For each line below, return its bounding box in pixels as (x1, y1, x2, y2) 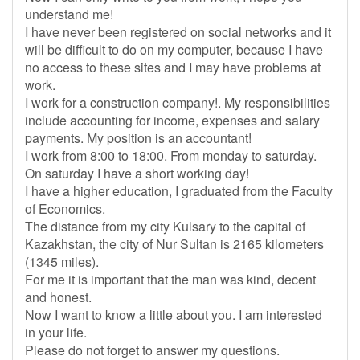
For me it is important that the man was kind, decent (25, 270, 316, 288)
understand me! (25, 5, 113, 23)
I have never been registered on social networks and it (25, 22, 331, 41)
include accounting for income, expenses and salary (25, 111, 320, 129)
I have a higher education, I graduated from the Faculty (25, 182, 333, 200)
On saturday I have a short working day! (25, 164, 249, 182)
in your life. (25, 323, 87, 342)
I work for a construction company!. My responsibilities (25, 93, 330, 112)
